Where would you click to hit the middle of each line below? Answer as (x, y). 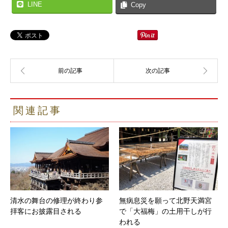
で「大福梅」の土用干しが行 (165, 211)
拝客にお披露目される (46, 211)
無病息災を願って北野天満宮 (165, 201)
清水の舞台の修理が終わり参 (56, 201)
